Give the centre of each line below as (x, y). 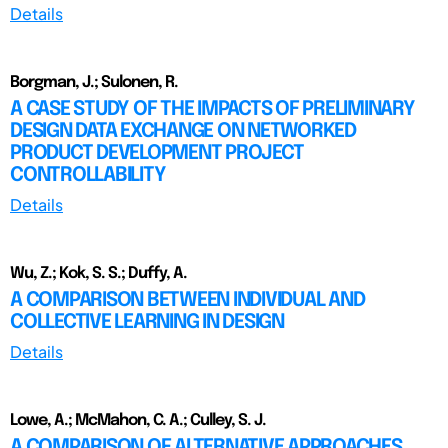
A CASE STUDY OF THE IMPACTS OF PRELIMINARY (212, 109)
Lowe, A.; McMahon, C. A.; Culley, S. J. (138, 420)
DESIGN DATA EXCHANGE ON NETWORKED (183, 131)
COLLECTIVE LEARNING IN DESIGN (147, 322)
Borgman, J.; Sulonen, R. (94, 82)
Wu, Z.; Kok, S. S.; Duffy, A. (98, 273)
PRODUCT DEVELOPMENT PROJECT (157, 153)
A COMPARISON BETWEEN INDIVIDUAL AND (187, 300)
